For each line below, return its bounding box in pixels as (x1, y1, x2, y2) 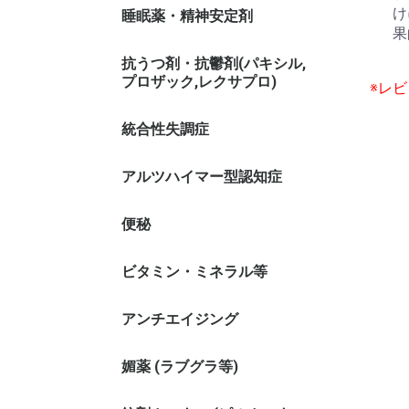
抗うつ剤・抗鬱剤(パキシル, (121, 55, 306, 72)
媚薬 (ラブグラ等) (121, 358, 238, 375)
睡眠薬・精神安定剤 (121, 7, 253, 25)
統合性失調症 (121, 121, 209, 138)
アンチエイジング (121, 310, 238, 328)
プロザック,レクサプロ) (121, 73, 277, 90)
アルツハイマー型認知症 (121, 168, 282, 185)
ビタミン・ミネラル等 (121, 263, 267, 280)
